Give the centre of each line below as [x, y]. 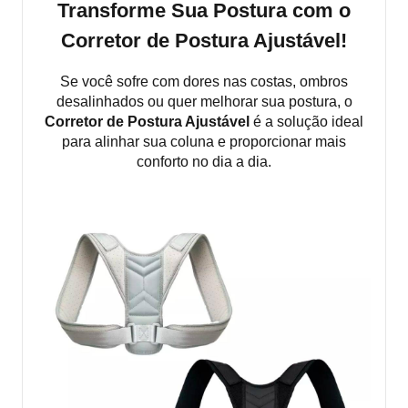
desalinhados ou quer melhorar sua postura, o [204, 101]
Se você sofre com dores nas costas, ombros [204, 81]
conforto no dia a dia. [204, 161]
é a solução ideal [306, 121]
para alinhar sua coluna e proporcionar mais [204, 141]
